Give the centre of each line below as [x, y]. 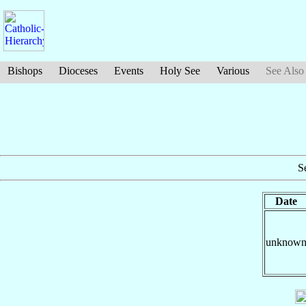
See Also [285, 71]
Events [129, 71]
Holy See [180, 71]
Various [233, 71]
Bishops [25, 71]
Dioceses [78, 71]
